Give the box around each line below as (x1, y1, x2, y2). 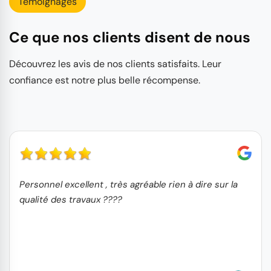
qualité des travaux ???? (19, 194, 122, 206)
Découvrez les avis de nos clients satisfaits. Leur (9, 57, 221, 71)
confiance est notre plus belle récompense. (9, 74, 200, 87)
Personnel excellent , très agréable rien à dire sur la (19, 178, 238, 191)
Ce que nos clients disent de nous (9, 28, 250, 47)
